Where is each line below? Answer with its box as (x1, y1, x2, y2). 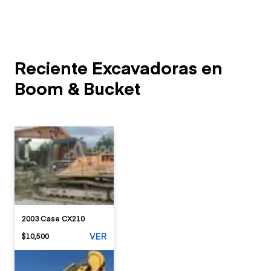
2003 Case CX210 (22, 213, 85, 223)
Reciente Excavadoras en (15, 56, 223, 79)
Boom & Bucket (15, 76, 140, 100)
